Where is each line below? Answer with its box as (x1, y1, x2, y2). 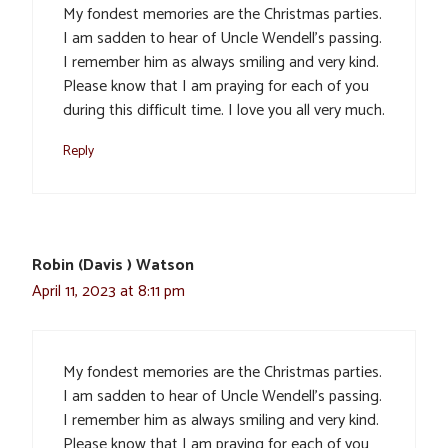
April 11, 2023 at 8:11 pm (32, 278, 185, 306)
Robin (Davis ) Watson (32, 252, 194, 280)
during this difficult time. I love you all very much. (63, 97, 385, 125)
